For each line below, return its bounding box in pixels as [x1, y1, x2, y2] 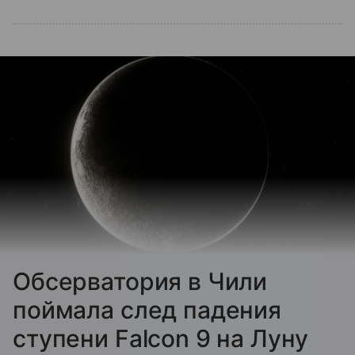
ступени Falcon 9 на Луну [13, 323, 308, 353]
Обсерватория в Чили [13, 266, 268, 296]
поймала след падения [13, 295, 282, 324]
